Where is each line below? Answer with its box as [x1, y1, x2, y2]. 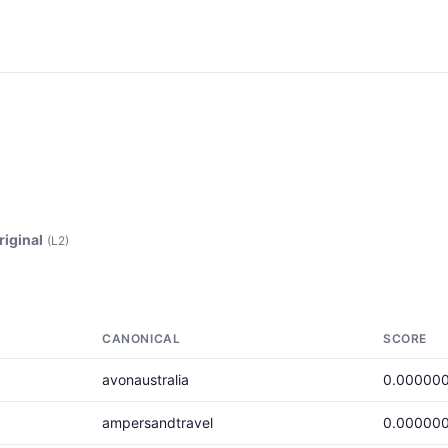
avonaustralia [102, 371, 189, 388]
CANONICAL [102, 331, 181, 346]
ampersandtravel [102, 414, 213, 431]
